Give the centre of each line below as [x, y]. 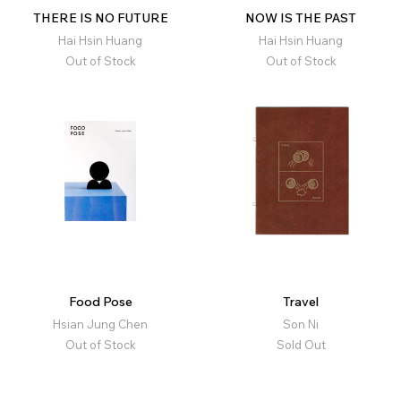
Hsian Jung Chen [100, 324]
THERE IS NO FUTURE [100, 18]
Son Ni [301, 324]
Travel [301, 302]
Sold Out [301, 345]
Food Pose [100, 302]
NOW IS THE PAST [301, 18]
